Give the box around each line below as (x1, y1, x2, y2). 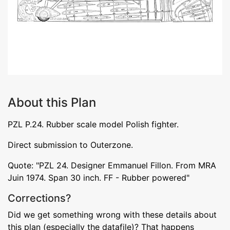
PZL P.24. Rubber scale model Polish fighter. (8, 119, 179, 129)
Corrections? (8, 191, 71, 204)
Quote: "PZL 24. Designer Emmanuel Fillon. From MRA (8, 160, 216, 170)
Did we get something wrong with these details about (8, 209, 217, 220)
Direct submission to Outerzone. (8, 139, 133, 150)
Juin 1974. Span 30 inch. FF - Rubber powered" (8, 172, 189, 183)
